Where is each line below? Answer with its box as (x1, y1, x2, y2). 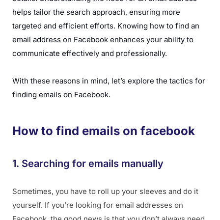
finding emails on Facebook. (12, 90, 110, 100)
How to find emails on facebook (12, 124, 195, 138)
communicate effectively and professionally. (12, 49, 167, 58)
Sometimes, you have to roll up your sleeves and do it (12, 187, 198, 196)
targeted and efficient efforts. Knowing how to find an (12, 21, 199, 31)
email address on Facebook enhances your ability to (12, 35, 193, 45)
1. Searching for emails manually (12, 158, 164, 170)
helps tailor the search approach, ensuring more (12, 7, 180, 17)
